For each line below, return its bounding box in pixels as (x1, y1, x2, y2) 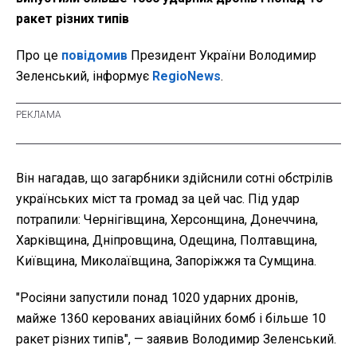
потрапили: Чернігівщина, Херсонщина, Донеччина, (16, 212, 318, 228)
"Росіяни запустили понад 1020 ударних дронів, (16, 290, 298, 306)
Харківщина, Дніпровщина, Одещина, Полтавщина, (16, 233, 317, 249)
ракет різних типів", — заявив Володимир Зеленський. (16, 331, 336, 347)
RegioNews (152, 69, 221, 84)
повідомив (61, 48, 127, 64)
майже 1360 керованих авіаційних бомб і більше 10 (16, 311, 326, 327)
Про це (16, 48, 61, 64)
